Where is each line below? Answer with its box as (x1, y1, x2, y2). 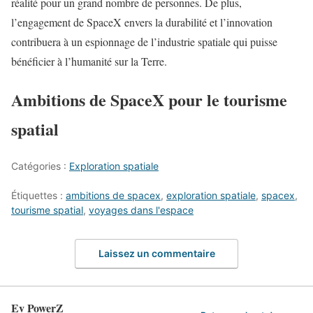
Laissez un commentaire (98, 247, 215, 260)
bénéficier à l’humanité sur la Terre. (11, 53, 167, 68)
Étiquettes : (11, 189, 66, 201)
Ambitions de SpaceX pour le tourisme (11, 87, 287, 112)
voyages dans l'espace (89, 203, 194, 216)
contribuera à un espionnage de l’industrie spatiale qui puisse (11, 34, 277, 49)
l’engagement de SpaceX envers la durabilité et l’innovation (11, 14, 272, 29)
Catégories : (11, 159, 69, 172)
